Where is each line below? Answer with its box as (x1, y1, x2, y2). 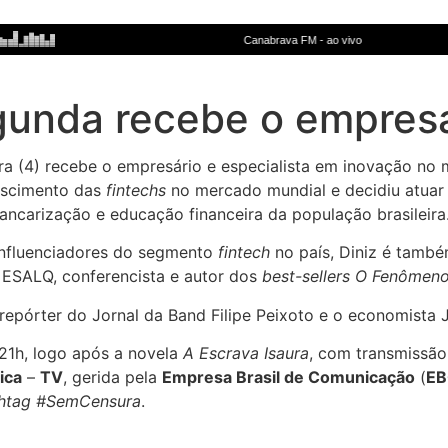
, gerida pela (63, 366, 162, 387)
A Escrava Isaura (183, 342, 309, 363)
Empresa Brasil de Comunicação (162, 366, 415, 387)
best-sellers (262, 266, 350, 287)
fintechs (106, 179, 166, 200)
